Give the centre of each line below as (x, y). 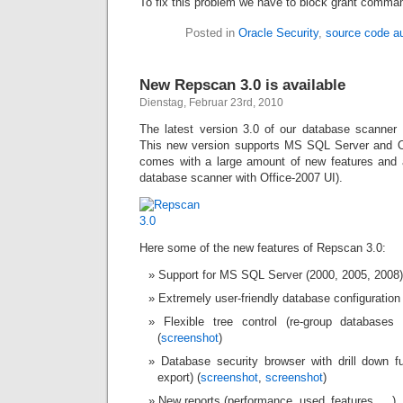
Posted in (212, 33)
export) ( (179, 377)
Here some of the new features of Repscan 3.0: (263, 248)
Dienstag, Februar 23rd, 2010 (211, 103)
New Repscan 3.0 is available (242, 85)
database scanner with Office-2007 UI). (241, 178)
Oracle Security (278, 33)
